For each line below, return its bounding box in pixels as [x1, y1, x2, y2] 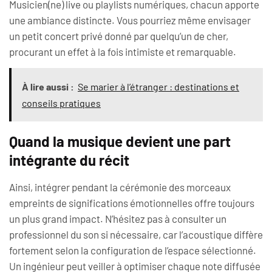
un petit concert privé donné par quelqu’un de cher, [9, 30, 228, 42]
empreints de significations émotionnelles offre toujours [9, 197, 254, 209]
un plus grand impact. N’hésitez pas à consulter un [9, 212, 226, 225]
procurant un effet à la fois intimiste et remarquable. [9, 46, 236, 58]
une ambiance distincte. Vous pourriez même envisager [9, 14, 251, 27]
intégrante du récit [9, 151, 129, 169]
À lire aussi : [22, 81, 74, 93]
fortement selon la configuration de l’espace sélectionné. [9, 244, 256, 257]
